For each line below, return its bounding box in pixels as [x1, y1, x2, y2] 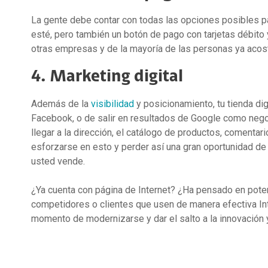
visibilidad [91, 98, 136, 109]
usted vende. [31, 155, 85, 167]
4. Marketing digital [31, 68, 183, 85]
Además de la [31, 98, 91, 109]
